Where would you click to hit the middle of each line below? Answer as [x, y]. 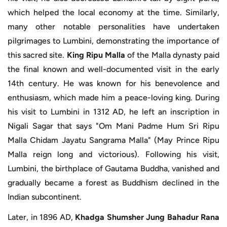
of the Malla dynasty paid [173, 55]
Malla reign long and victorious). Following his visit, [113, 154]
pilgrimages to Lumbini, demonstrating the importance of [113, 41]
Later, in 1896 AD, [41, 217]
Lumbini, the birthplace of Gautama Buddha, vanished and [113, 168]
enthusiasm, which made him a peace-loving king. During [113, 97]
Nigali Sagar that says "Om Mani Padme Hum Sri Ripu [113, 126]
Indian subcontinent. [45, 197]
